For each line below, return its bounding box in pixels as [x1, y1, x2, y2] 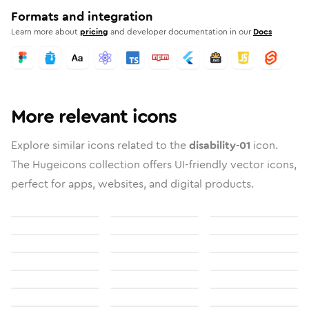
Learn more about [11, 26, 78, 38]
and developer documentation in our [110, 26, 251, 38]
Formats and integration [11, 8, 153, 26]
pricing [80, 26, 108, 38]
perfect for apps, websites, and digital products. [11, 176, 254, 192]
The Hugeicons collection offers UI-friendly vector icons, [11, 157, 297, 172]
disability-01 [189, 137, 250, 153]
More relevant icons [11, 103, 177, 130]
